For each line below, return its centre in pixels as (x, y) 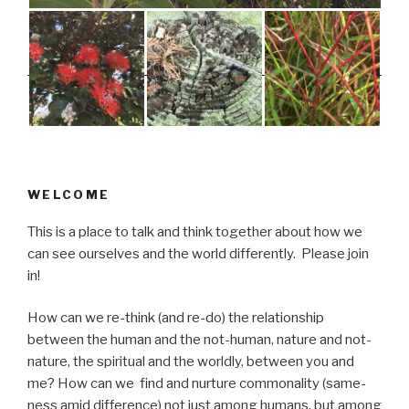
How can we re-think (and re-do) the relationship (176, 318)
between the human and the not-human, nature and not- (199, 340)
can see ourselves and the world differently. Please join (198, 253)
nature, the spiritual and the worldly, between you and (191, 362)
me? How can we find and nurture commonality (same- (197, 384)
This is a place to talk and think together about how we (195, 231)
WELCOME (69, 195)
